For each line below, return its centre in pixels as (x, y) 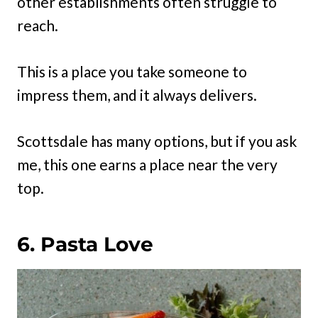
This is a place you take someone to (132, 71)
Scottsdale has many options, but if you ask (157, 141)
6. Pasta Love (85, 244)
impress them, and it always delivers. (137, 94)
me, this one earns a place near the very (147, 164)
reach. (38, 25)
